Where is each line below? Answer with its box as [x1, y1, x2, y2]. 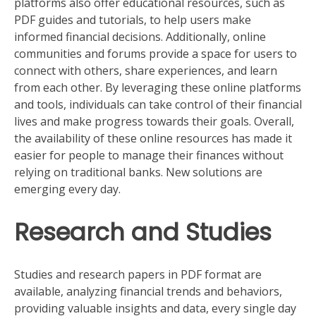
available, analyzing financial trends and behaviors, [14, 284, 282, 300]
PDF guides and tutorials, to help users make [14, 11, 251, 28]
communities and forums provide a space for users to [14, 45, 297, 61]
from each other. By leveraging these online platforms [14, 79, 301, 95]
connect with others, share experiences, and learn [14, 62, 277, 78]
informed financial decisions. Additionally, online [14, 28, 266, 44]
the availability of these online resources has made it [14, 130, 292, 146]
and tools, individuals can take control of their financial [14, 96, 302, 112]
